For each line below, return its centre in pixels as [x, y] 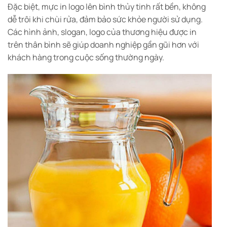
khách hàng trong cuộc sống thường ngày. [86, 57]
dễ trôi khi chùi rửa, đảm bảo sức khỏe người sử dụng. [105, 19]
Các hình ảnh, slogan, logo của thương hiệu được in [102, 32]
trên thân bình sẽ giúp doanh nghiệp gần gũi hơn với [103, 44]
